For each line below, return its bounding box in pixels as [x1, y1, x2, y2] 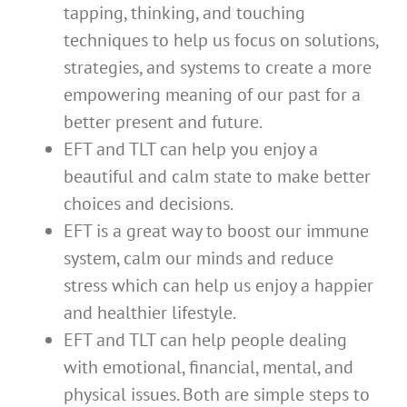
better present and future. [64, 109, 263, 134]
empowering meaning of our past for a [64, 82, 361, 106]
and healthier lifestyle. [64, 300, 236, 324]
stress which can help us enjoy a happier [64, 273, 373, 297]
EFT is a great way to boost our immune [64, 218, 369, 243]
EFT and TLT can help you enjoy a [64, 136, 318, 161]
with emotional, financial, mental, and [64, 354, 353, 379]
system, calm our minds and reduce [64, 245, 333, 270]
